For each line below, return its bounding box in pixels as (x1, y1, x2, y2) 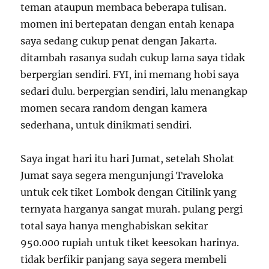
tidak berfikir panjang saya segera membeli (20, 253, 227, 265)
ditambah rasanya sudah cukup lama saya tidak (20, 51, 246, 64)
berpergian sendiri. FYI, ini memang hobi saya (20, 68, 240, 80)
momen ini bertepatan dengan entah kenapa (20, 17, 235, 30)
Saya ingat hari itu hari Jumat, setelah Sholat (20, 152, 235, 165)
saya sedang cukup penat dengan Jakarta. (20, 34, 217, 47)
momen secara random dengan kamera (20, 101, 208, 114)
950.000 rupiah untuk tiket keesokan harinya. (20, 236, 240, 249)
